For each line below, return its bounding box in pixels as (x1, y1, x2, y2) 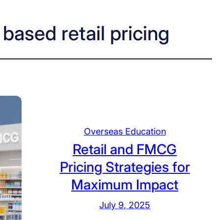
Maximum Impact (71, 176, 178, 193)
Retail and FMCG (73, 141, 177, 158)
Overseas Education (83, 126, 166, 137)
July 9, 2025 (99, 200, 150, 211)
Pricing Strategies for (59, 159, 190, 176)
